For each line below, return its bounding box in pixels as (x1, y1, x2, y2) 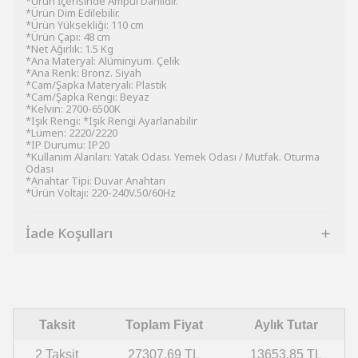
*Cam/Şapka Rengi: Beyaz (26, 89, 149, 104)
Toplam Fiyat (125, 318, 203, 332)
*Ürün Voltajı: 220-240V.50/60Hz (26, 185, 176, 200)
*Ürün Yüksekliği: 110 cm (26, 18, 144, 32)
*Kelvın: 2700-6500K (26, 101, 121, 116)
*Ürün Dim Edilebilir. (26, 6, 120, 20)
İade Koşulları (26, 224, 113, 242)
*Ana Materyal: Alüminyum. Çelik (26, 54, 180, 68)
